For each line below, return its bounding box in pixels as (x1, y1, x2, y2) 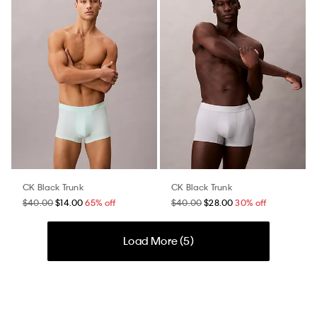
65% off (85, 196, 115, 208)
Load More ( (123, 234, 184, 248)
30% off (235, 196, 266, 208)
